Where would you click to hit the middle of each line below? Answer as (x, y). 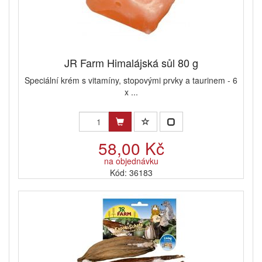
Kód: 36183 (131, 173)
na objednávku (131, 161)
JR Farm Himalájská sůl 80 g (131, 63)
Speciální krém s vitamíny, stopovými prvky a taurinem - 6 (131, 80)
